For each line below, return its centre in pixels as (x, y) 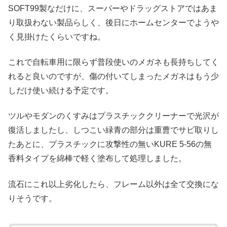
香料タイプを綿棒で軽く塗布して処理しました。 (97, 159)
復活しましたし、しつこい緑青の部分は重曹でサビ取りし (113, 130)
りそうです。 (32, 198)
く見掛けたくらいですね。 (57, 36)
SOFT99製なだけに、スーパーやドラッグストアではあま (113, 8)
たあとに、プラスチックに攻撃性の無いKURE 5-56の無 (110, 144)
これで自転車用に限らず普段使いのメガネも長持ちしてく (113, 62)
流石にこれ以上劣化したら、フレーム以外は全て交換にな (113, 184)
